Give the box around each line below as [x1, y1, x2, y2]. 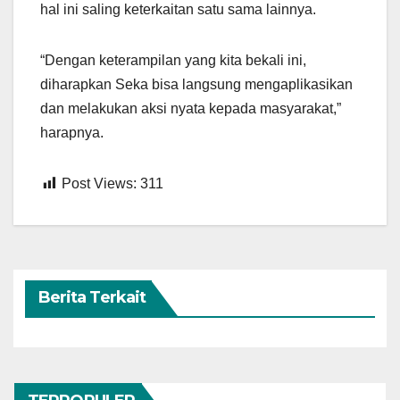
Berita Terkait [37, 287, 146, 308]
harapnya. [40, 124, 104, 140]
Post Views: [62, 175, 137, 191]
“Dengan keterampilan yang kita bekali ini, [40, 52, 306, 68]
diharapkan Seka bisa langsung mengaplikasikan [40, 76, 353, 92]
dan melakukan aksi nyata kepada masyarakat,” [40, 100, 341, 116]
